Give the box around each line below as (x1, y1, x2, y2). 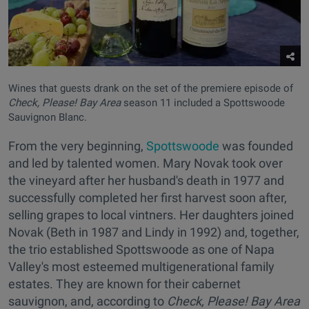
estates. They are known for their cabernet (8, 276, 241, 291)
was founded (219, 138, 293, 153)
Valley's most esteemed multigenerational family (8, 259, 275, 274)
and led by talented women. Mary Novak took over (8, 155, 283, 170)
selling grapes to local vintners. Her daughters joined (8, 207, 294, 222)
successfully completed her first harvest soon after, (8, 190, 287, 205)
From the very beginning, (8, 138, 146, 153)
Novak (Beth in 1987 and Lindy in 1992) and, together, (8, 224, 299, 239)
